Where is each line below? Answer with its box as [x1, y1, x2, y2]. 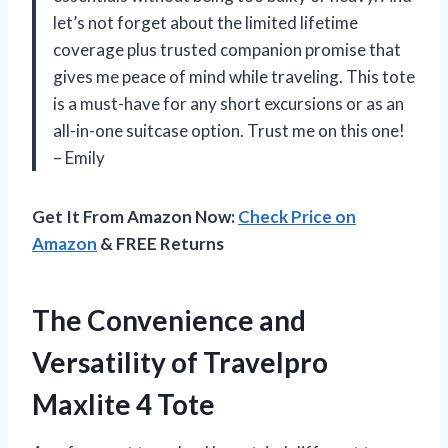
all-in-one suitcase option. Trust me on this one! [53, 119, 405, 141]
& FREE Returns [97, 232, 224, 254]
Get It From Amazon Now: [32, 205, 238, 227]
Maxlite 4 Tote [32, 386, 215, 421]
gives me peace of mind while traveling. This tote [53, 65, 415, 87]
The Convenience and [32, 302, 306, 337]
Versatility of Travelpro [32, 344, 328, 379]
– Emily [53, 146, 105, 168]
